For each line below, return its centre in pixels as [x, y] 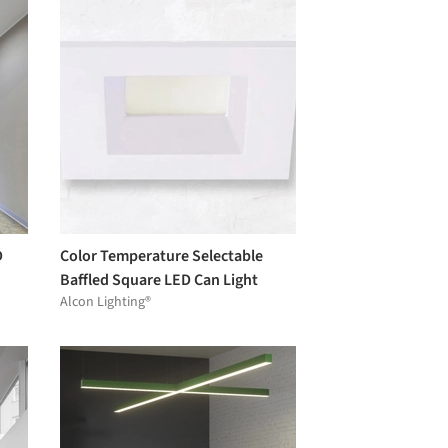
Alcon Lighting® [105, 301]
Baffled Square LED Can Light [159, 279]
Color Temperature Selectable [161, 255]
